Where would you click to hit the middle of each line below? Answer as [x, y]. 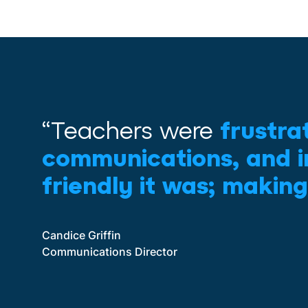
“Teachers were [131, 131]
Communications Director [110, 252]
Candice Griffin [81, 235]
